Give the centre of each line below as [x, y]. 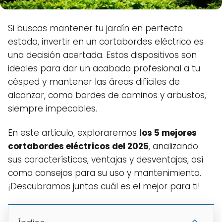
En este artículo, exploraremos [74, 133]
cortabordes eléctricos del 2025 [78, 146]
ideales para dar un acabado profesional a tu [104, 69]
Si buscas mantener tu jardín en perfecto [95, 28]
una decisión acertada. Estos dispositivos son [102, 55]
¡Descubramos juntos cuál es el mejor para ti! [104, 187]
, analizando [173, 146]
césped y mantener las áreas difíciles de [94, 82]
